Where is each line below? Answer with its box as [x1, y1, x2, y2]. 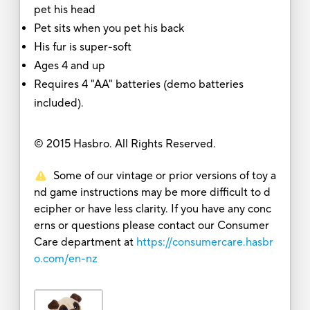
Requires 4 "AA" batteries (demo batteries [33, 77, 244, 91]
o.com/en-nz [33, 251, 98, 266]
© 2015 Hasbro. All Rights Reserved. [33, 136, 216, 151]
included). [33, 95, 84, 110]
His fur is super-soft [33, 39, 131, 54]
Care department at [33, 235, 134, 249]
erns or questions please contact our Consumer [33, 218, 269, 232]
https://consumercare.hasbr [136, 235, 273, 249]
